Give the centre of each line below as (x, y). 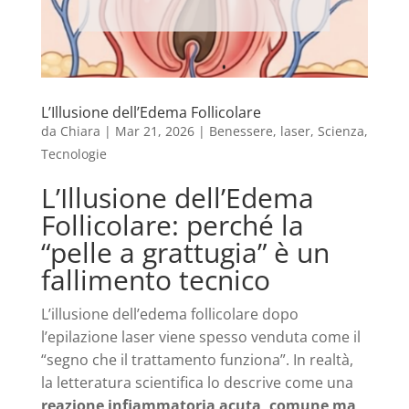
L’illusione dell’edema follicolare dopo (169, 314)
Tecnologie (73, 153)
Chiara (80, 131)
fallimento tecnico (155, 279)
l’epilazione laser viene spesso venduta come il (200, 336)
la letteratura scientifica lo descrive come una (197, 382)
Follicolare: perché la (172, 225)
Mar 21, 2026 (154, 131)
